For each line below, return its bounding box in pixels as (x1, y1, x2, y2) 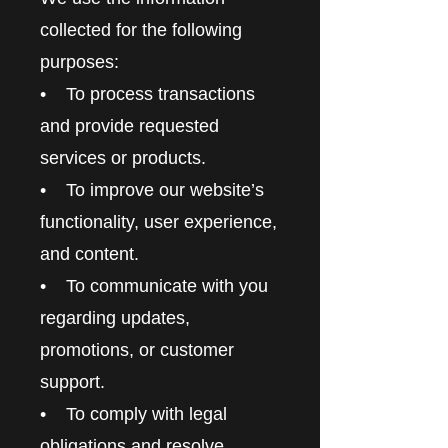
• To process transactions (40, 83, 255, 104)
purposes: (40, 51, 119, 72)
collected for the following (40, 19, 242, 40)
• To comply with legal (40, 403, 227, 424)
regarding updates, (40, 307, 190, 328)
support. (40, 371, 105, 392)
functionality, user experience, (40, 211, 277, 232)
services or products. (40, 147, 206, 168)
